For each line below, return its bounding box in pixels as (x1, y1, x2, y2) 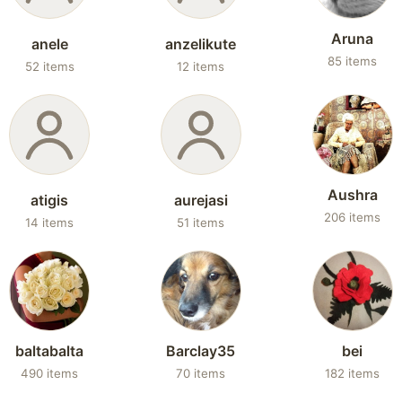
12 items (177, 59, 225, 74)
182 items (325, 366, 380, 380)
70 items (176, 366, 226, 380)
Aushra (327, 186, 378, 204)
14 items (25, 215, 74, 230)
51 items (177, 215, 225, 230)
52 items (24, 59, 74, 74)
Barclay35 (166, 342, 236, 360)
